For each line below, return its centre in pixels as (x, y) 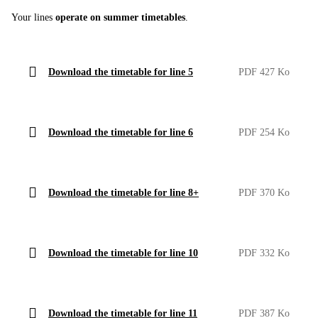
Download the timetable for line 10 (123, 253)
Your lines (33, 17)
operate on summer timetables (120, 17)
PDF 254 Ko (264, 132)
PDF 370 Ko (264, 192)
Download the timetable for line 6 (121, 132)
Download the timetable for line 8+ (124, 192)
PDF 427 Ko (264, 72)
